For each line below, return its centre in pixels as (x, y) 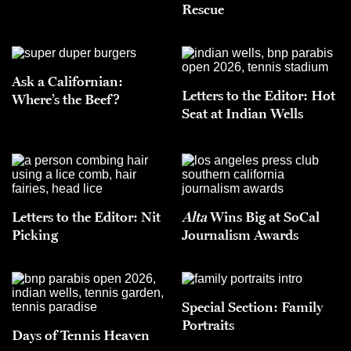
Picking (35, 235)
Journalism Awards (240, 235)
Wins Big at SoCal (263, 217)
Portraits (208, 325)
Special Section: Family (252, 307)
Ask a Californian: (67, 81)
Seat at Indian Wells (242, 113)
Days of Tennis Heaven (81, 335)
